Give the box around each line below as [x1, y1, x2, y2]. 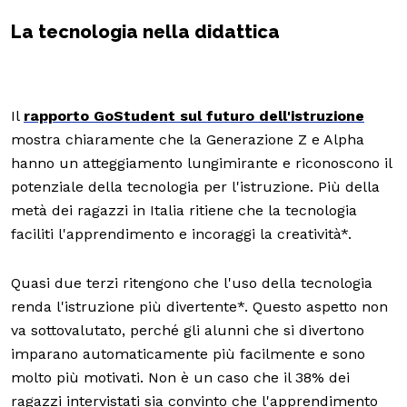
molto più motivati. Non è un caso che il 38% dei [11, 368, 350, 386]
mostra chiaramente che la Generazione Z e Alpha [11, 130, 364, 148]
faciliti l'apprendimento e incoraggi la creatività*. [11, 224, 356, 243]
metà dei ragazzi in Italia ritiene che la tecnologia [11, 201, 357, 219]
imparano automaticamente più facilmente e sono [11, 344, 365, 362]
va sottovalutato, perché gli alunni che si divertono [11, 321, 364, 339]
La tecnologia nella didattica [11, 20, 280, 43]
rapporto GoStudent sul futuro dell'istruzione [24, 106, 364, 124]
